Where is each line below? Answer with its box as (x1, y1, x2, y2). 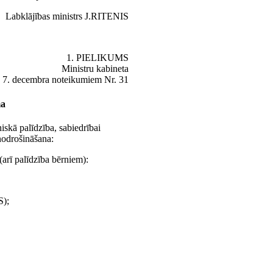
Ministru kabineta (62, 63, 129, 74)
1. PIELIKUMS (66, 52, 129, 63)
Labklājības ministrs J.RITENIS (5, 11, 129, 22)
